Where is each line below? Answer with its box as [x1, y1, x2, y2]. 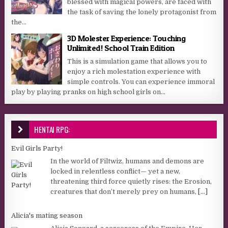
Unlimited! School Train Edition [67, 42, 175, 53]
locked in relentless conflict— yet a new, [50, 167, 181, 176]
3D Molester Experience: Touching [67, 33, 186, 43]
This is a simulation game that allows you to [67, 57, 208, 65]
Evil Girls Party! [11, 144, 63, 152]
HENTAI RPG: [34, 123, 70, 135]
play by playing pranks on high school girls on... [11, 88, 166, 96]
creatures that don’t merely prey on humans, [50, 188, 198, 196]
